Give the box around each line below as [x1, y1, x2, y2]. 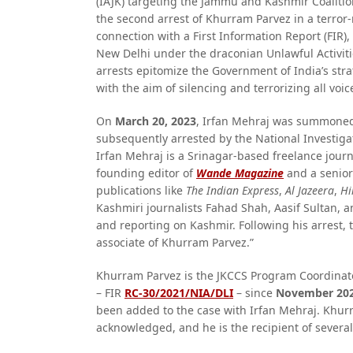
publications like [96, 183, 186, 198]
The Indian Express [186, 183, 279, 198]
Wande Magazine [196, 165, 284, 180]
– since [233, 285, 276, 300]
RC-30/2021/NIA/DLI [124, 285, 233, 300]
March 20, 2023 [115, 113, 196, 128]
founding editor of [96, 165, 196, 180]
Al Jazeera [285, 183, 334, 198]
